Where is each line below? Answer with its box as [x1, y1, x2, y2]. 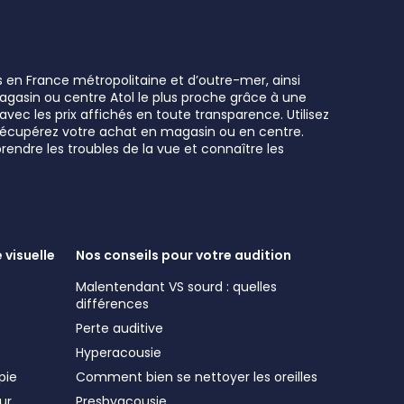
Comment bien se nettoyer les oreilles [76, 368, 317, 386]
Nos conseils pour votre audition [76, 246, 291, 264]
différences [76, 295, 149, 313]
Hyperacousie [76, 344, 161, 362]
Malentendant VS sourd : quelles [76, 278, 277, 296]
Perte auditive [76, 319, 163, 337]
